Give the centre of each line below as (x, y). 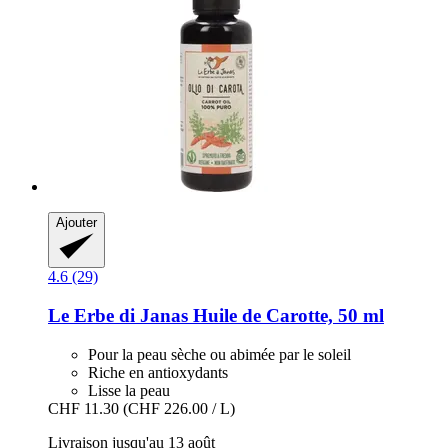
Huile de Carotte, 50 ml (286, 315)
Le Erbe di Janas (118, 315)
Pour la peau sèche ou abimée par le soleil (219, 354)
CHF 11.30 (83, 408)
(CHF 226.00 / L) (179, 408)
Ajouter (76, 223)
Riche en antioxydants (158, 372)
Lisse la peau (129, 390)
